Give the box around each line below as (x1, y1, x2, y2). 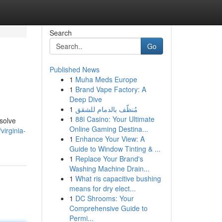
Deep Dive (69, 94, 102, 104)
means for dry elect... (69, 183, 136, 193)
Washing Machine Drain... (69, 164, 150, 173)
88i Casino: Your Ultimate (75, 114, 155, 124)
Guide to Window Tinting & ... (69, 144, 161, 154)
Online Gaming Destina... (69, 124, 148, 134)
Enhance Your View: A (75, 134, 145, 144)
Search (49, 28, 72, 38)
